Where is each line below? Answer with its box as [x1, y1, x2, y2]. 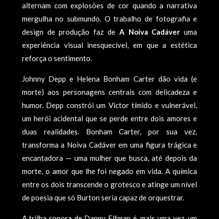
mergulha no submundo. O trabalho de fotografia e [22, 14, 197, 23]
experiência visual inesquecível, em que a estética [22, 41, 197, 49]
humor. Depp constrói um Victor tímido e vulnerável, [22, 101, 197, 109]
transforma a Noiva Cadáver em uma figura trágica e [22, 140, 197, 149]
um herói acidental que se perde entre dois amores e [22, 114, 197, 123]
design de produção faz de [22, 27, 119, 36]
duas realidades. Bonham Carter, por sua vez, [22, 127, 197, 136]
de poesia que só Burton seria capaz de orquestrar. [22, 193, 184, 202]
